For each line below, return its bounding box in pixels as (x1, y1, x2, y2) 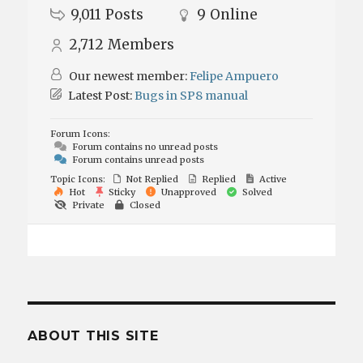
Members (108, 36, 175, 53)
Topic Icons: (50, 173, 106, 185)
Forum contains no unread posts (70, 141, 219, 152)
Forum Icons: (50, 128, 111, 139)
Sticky (106, 186, 136, 198)
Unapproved (159, 186, 217, 198)
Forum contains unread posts (70, 154, 205, 165)
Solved (240, 186, 273, 198)
